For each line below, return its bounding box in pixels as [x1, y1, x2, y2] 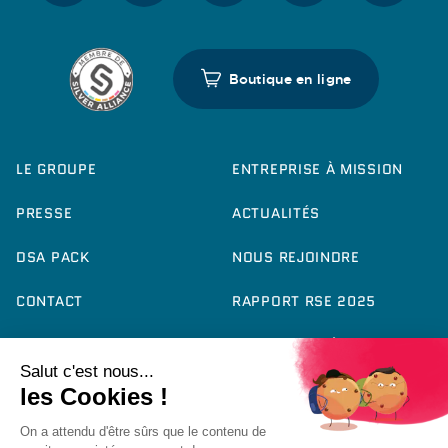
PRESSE [16, 203, 73, 224]
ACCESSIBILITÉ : [232, 335, 349, 356]
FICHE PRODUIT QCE [16, 335, 161, 356]
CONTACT [16, 291, 83, 312]
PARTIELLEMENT [232, 355, 349, 376]
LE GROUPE [16, 159, 97, 180]
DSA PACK [16, 247, 90, 268]
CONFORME [232, 375, 313, 396]
